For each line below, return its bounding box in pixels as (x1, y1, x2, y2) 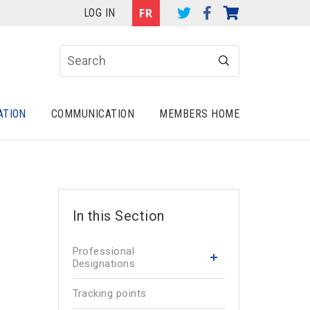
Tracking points (72, 287, 147, 300)
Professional (72, 245, 135, 257)
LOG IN (83, 6, 116, 19)
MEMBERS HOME (159, 107, 239, 120)
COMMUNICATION (51, 107, 135, 120)
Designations (72, 257, 136, 270)
